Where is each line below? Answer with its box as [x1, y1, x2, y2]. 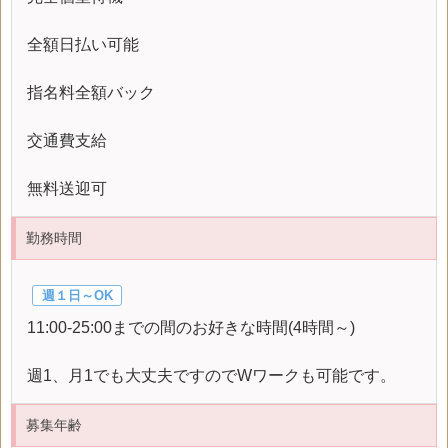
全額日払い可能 [27, 35, 139, 53]
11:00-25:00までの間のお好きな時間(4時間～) [27, 318, 355, 336]
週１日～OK [41, 287, 113, 303]
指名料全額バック [27, 83, 155, 101]
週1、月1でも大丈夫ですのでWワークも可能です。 [27, 366, 396, 384]
